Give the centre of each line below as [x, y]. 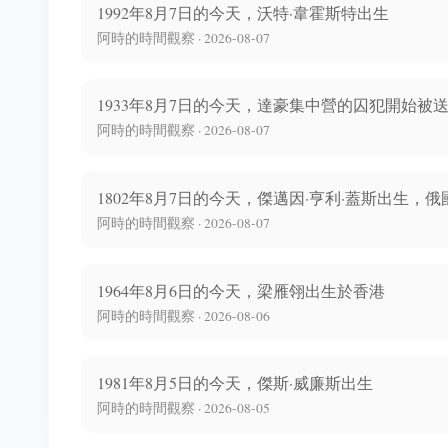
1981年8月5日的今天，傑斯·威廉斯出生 [235, 383]
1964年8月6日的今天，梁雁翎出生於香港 [241, 290]
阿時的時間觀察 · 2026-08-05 [183, 408]
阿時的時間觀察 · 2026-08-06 [183, 315]
